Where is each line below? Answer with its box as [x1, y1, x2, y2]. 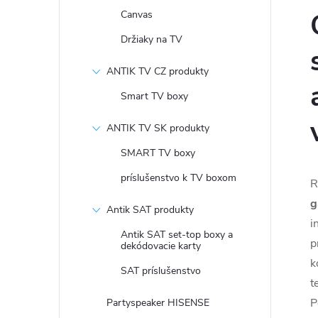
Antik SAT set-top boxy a [121, 228, 233, 241]
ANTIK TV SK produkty [106, 121, 209, 135]
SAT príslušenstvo [121, 264, 201, 278]
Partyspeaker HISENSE [106, 296, 209, 309]
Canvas [121, 8, 153, 21]
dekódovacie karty [121, 239, 201, 253]
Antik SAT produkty [106, 203, 194, 216]
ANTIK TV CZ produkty [106, 65, 209, 78]
